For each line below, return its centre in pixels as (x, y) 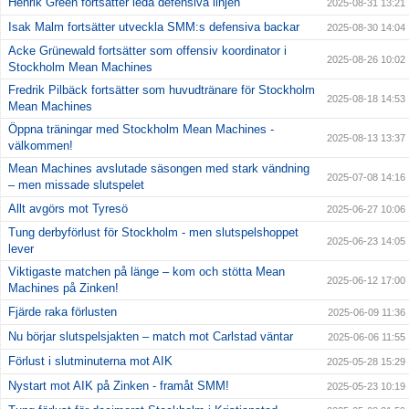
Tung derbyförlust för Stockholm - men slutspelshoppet (153, 233)
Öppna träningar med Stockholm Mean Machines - (141, 130)
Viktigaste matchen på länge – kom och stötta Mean (147, 272)
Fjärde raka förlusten (63, 312)
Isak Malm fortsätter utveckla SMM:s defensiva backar (154, 27)
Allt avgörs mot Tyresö (68, 209)
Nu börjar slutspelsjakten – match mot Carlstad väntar (151, 337)
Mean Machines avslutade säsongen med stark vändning (159, 169)
